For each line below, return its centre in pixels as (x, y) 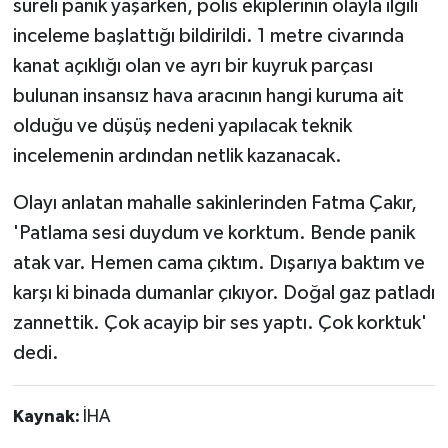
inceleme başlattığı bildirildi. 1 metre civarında (208, 35)
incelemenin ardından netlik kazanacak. (177, 155)
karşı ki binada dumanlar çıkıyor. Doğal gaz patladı (223, 292)
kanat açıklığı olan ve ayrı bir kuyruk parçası (192, 65)
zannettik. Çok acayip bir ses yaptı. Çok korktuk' (219, 322)
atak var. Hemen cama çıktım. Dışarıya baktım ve (218, 262)
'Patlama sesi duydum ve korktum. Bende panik (213, 232)
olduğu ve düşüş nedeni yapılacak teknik (182, 125)
